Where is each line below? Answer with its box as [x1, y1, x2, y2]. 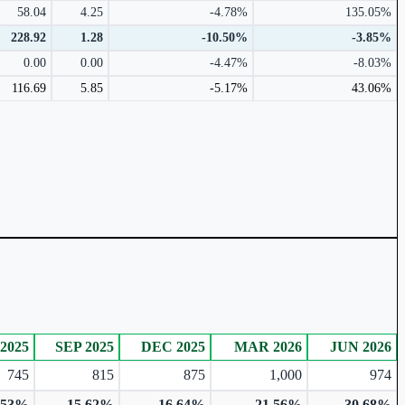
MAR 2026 [234, 338, 302, 354]
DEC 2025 [141, 338, 205, 354]
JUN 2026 [330, 338, 391, 354]
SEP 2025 [55, 338, 114, 354]
